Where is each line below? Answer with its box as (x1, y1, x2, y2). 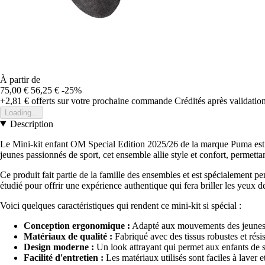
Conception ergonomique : (24, 220, 130, 231)
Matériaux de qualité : (24, 231, 112, 241)
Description (9, 118, 53, 129)
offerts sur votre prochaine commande (29, 95, 172, 106)
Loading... (5, 108, 38, 117)
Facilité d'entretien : (24, 252, 104, 263)
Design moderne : (24, 241, 94, 252)
